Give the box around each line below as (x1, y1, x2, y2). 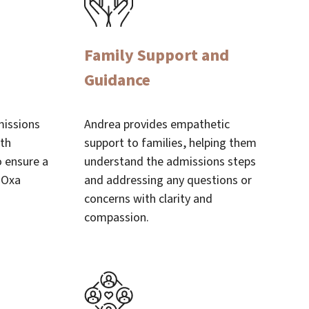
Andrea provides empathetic (84, 116, 230, 133)
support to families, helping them (84, 134, 257, 152)
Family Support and (84, 43, 230, 68)
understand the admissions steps (84, 153, 257, 170)
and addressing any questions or (84, 172, 252, 189)
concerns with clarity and (84, 190, 213, 208)
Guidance (84, 68, 151, 92)
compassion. (84, 209, 150, 226)
